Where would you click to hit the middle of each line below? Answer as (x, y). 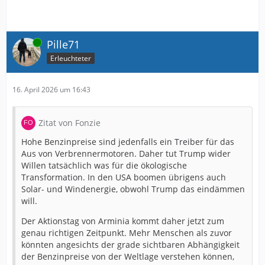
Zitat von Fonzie (70, 123)
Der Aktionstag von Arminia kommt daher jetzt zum (123, 221)
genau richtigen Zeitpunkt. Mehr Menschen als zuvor (127, 233)
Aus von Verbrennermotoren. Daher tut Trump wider (126, 153)
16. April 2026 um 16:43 (51, 90)
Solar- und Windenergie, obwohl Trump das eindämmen (133, 189)
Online (23, 42)
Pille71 (63, 44)
